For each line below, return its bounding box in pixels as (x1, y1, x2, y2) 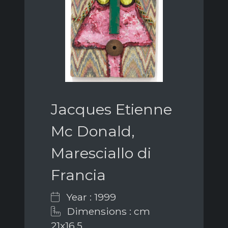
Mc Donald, (51, 122, 135, 140)
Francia (51, 165, 106, 184)
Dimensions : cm (65, 205, 150, 217)
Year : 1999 (64, 190, 116, 203)
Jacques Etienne (51, 100, 172, 118)
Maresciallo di (51, 144, 151, 162)
